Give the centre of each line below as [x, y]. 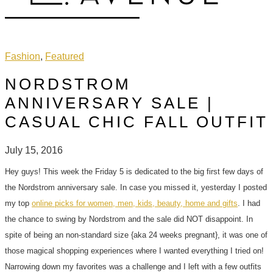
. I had [249, 203]
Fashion [23, 56]
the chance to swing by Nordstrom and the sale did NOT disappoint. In [129, 219]
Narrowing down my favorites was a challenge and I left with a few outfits [133, 266]
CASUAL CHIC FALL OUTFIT [136, 122]
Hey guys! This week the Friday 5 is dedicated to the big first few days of [134, 171]
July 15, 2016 [34, 150]
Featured [65, 56]
